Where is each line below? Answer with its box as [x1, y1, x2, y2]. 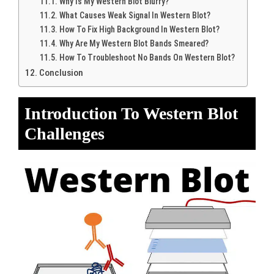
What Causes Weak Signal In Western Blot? [59, 10, 210, 20]
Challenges [24, 124, 105, 143]
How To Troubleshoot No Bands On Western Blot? [59, 52, 235, 62]
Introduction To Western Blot [24, 103, 238, 123]
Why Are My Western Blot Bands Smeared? [59, 38, 209, 48]
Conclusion [39, 67, 84, 78]
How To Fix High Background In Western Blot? [59, 24, 220, 34]
